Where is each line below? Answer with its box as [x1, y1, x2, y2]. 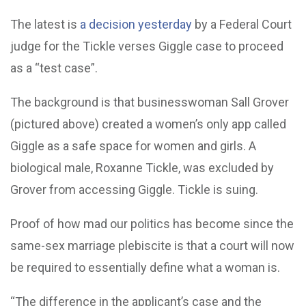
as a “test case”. [10, 61, 98, 75]
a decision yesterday [80, 17, 192, 31]
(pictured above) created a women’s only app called [10, 117, 286, 131]
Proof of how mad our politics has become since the [10, 217, 294, 231]
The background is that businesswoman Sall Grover [10, 95, 289, 109]
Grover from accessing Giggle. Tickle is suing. [10, 182, 258, 197]
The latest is [10, 17, 80, 31]
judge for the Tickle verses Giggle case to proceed [10, 39, 283, 53]
